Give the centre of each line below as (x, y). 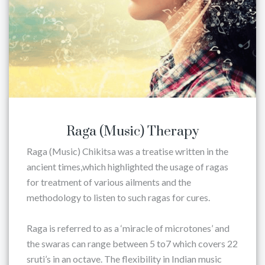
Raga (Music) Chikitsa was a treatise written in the (127, 151)
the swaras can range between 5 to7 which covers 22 (132, 243)
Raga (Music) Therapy (132, 132)
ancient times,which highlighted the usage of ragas (127, 167)
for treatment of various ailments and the (109, 182)
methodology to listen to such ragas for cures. (118, 197)
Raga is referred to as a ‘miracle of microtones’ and (128, 228)
